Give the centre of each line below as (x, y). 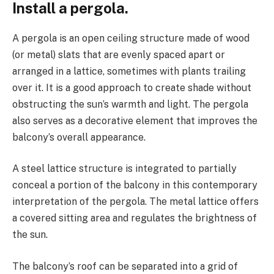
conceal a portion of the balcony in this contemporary (135, 185)
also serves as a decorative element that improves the (135, 120)
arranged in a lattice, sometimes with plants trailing (129, 71)
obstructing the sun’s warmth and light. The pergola (130, 104)
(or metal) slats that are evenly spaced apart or (119, 54)
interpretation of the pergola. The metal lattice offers (135, 202)
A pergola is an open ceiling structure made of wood (131, 38)
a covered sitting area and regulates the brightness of (135, 218)
